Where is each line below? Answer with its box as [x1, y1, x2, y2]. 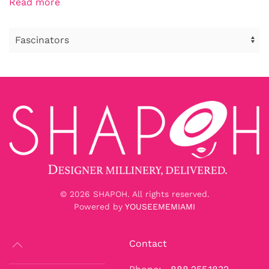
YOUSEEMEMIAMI [125, 202, 195, 212]
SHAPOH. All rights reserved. [89, 189, 210, 199]
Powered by [74, 202, 125, 212]
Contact [129, 238, 167, 250]
